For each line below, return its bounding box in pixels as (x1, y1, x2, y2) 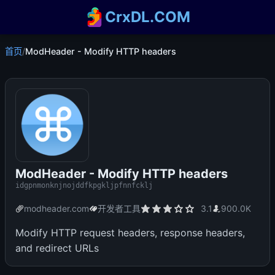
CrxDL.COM (105, 8, 191, 26)
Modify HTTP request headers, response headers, (15, 227, 245, 239)
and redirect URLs (15, 242, 99, 254)
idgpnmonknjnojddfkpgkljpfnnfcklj (15, 181, 153, 190)
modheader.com (24, 203, 89, 214)
